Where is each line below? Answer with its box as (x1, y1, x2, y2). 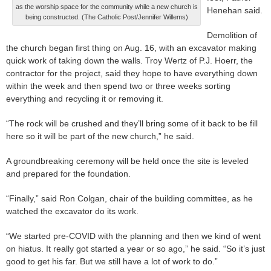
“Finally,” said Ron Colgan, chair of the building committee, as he (6, 194, 253, 204)
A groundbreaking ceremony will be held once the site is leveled (6, 156, 249, 166)
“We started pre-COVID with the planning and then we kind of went (6, 231, 261, 241)
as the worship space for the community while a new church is (15, 3, 198, 11)
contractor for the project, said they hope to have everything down (6, 68, 258, 79)
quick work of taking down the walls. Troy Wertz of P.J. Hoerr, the (6, 56, 253, 66)
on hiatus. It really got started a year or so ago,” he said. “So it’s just (6, 244, 265, 254)
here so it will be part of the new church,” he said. (6, 131, 194, 142)
